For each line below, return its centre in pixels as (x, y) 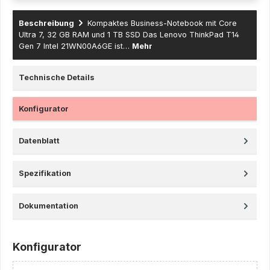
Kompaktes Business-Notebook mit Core (162, 23)
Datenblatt (39, 140)
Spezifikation (45, 173)
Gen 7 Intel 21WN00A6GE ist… (75, 46)
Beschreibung (46, 23)
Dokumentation (49, 206)
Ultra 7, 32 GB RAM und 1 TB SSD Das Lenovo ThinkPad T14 (129, 34)
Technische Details (57, 77)
